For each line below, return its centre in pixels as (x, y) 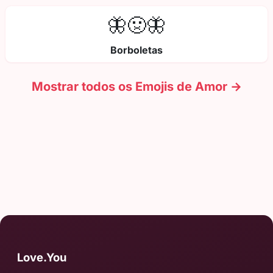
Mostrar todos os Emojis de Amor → (136, 87)
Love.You (42, 257)
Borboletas (136, 50)
